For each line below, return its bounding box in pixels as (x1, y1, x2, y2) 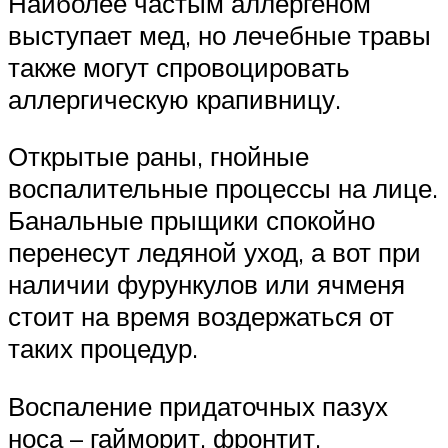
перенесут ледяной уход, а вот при (8, 236, 421, 269)
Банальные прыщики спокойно (8, 204, 375, 237)
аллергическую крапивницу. (8, 82, 341, 115)
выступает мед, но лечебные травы (8, 18, 431, 51)
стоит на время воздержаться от (8, 300, 394, 333)
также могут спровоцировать (8, 50, 350, 83)
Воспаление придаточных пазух (8, 390, 388, 423)
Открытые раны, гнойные (8, 140, 309, 173)
